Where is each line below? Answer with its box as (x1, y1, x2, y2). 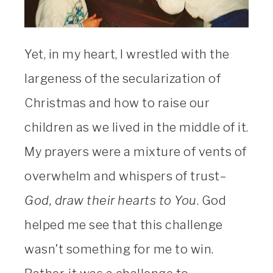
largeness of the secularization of (24, 71, 221, 86)
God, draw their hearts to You (24, 193, 197, 208)
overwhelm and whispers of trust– (24, 168, 226, 183)
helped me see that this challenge (24, 217, 223, 232)
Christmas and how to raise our (24, 95, 210, 110)
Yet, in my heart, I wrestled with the (24, 46, 230, 62)
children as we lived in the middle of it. (24, 119, 249, 135)
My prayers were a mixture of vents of (24, 144, 247, 159)
